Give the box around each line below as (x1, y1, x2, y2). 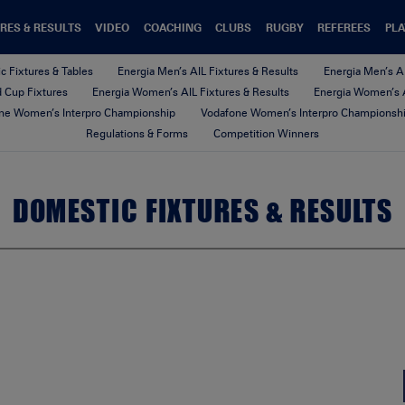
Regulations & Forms (86, 127, 189, 141)
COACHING (143, 20, 202, 34)
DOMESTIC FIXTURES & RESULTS (12, 189, 393, 233)
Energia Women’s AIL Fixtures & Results (91, 85, 289, 99)
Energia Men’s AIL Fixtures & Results (118, 64, 299, 79)
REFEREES (317, 20, 372, 34)
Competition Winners (212, 127, 319, 141)
